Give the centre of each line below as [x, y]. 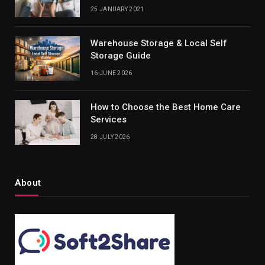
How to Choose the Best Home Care [166, 107]
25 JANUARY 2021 [117, 9]
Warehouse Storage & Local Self [159, 43]
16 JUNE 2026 [112, 73]
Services [109, 120]
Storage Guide [121, 56]
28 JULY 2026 [110, 137]
